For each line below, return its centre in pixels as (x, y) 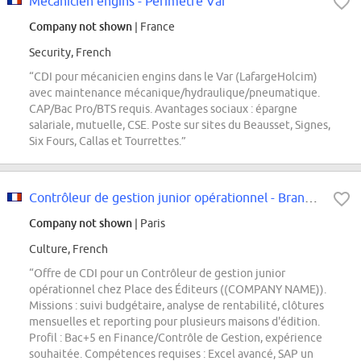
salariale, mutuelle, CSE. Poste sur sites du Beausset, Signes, (180, 125)
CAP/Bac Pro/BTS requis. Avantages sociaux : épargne (163, 109)
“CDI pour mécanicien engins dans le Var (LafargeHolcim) (173, 77)
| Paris (149, 224)
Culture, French (68, 249)
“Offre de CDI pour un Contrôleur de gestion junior (157, 274)
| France (154, 27)
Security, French (70, 53)
